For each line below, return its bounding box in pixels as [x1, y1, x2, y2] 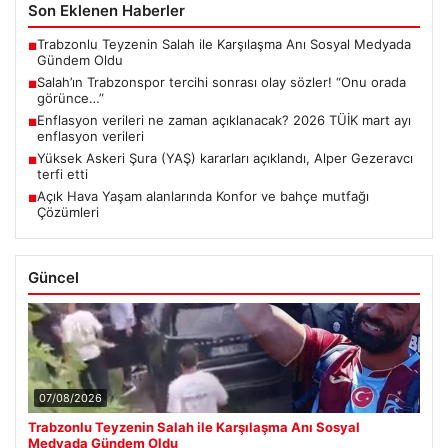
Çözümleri [37, 204, 99, 221]
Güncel [28, 268, 79, 288]
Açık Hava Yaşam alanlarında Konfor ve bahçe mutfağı [37, 188, 369, 205]
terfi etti [37, 166, 88, 183]
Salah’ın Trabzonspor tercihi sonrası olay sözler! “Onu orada [37, 74, 406, 91]
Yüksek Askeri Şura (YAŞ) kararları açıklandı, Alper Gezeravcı [37, 150, 413, 167]
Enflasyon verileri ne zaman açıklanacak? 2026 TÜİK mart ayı [37, 112, 411, 129]
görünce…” [37, 90, 104, 107]
